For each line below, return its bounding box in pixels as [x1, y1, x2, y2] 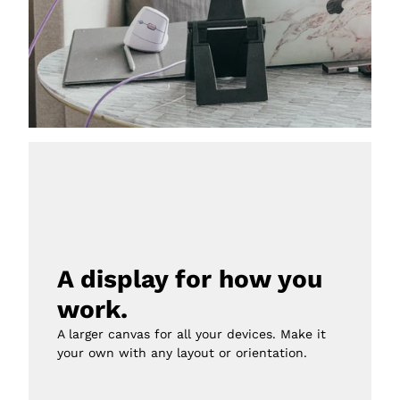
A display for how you [57, 264, 322, 295]
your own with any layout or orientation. [57, 346, 307, 361]
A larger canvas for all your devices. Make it [57, 327, 326, 342]
